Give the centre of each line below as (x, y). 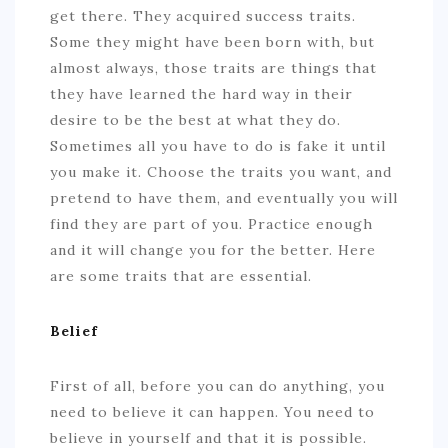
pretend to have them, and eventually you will (224, 198)
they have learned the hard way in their (201, 94)
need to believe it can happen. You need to (212, 412)
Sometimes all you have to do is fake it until (218, 146)
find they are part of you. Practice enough (211, 224)
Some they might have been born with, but (212, 42)
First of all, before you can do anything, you (217, 386)
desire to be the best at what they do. (195, 120)
